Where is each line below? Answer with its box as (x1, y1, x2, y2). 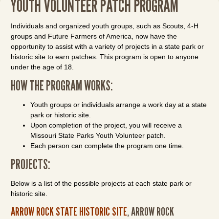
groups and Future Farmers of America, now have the (11, 32, 177, 40)
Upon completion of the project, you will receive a (30, 121, 182, 129)
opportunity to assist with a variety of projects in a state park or (11, 43, 204, 50)
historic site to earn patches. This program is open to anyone (11, 53, 199, 61)
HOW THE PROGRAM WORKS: (11, 77, 113, 94)
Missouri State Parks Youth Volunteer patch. (30, 131, 166, 139)
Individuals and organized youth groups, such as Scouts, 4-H (11, 22, 199, 30)
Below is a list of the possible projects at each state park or (11, 179, 192, 187)
